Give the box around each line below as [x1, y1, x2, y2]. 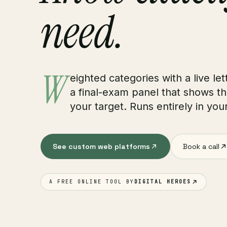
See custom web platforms [53, 142, 150, 151]
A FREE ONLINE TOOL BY [49, 178, 134, 185]
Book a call [183, 142, 219, 151]
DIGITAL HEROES [134, 178, 191, 185]
